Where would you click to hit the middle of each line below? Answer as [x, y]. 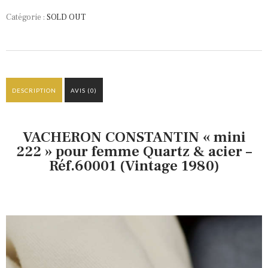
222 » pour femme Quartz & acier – [134, 151]
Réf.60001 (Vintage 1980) [134, 165]
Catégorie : [26, 17]
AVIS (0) [83, 91]
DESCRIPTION [34, 91]
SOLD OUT [66, 17]
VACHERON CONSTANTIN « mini [134, 137]
